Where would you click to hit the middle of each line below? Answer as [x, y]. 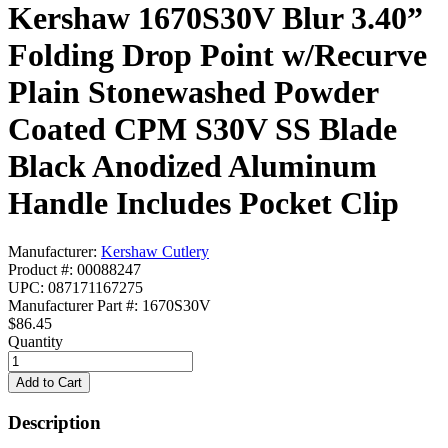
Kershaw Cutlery [155, 252]
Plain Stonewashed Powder [193, 91]
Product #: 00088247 [74, 270]
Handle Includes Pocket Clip [203, 202]
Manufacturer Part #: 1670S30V [109, 306]
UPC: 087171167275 [75, 288]
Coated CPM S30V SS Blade [202, 128]
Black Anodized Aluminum [192, 165]
